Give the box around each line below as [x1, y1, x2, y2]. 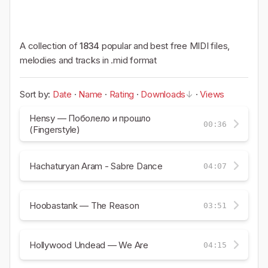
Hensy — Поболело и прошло [29, 112, 151, 124]
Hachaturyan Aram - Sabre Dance [29, 160, 163, 172]
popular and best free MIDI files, [99, 40, 230, 51]
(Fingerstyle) [29, 124, 80, 135]
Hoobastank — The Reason [29, 199, 139, 211]
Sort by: [20, 89, 53, 100]
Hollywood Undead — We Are [29, 239, 148, 251]
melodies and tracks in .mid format [20, 54, 157, 66]
